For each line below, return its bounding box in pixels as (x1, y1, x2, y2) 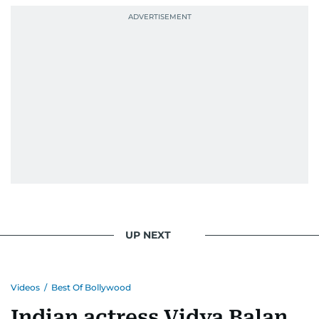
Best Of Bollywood (51, 281, 131, 293)
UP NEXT (125, 229, 171, 241)
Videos (11, 281, 40, 293)
